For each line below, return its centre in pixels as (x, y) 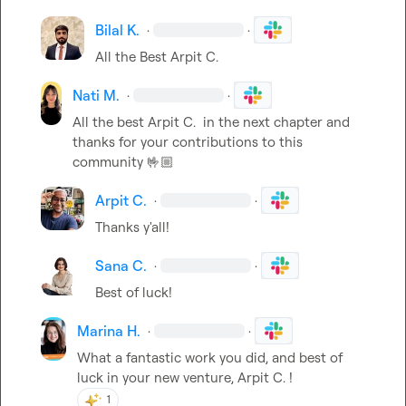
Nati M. (96, 95)
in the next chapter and (272, 121)
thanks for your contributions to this (187, 141)
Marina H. (109, 330)
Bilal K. (117, 29)
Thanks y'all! (132, 227)
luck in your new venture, (158, 377)
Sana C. (121, 265)
